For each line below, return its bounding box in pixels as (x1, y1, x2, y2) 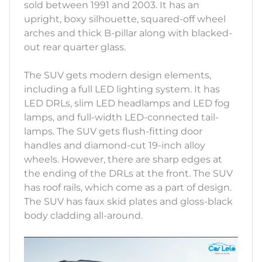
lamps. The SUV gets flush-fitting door (24, 125, 202, 137)
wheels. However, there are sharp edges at (24, 153, 222, 165)
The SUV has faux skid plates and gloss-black (24, 195, 233, 207)
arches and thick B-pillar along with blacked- (24, 27, 232, 39)
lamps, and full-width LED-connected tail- (24, 111, 219, 123)
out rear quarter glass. (24, 41, 126, 53)
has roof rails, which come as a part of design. (24, 181, 232, 193)
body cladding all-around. (24, 209, 143, 221)
